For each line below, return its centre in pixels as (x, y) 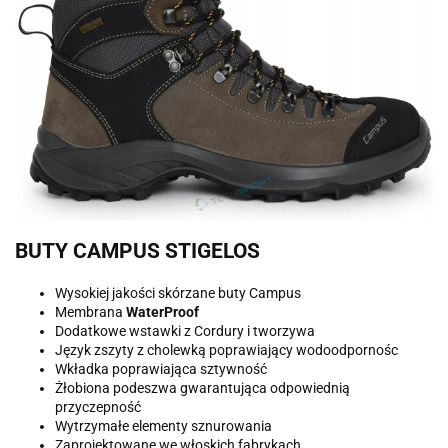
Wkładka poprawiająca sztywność (161, 368)
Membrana (90, 311)
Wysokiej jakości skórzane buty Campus (178, 292)
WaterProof (162, 311)
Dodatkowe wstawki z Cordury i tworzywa (185, 330)
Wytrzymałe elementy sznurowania (163, 425)
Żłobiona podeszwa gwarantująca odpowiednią (202, 387)
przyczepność (98, 406)
